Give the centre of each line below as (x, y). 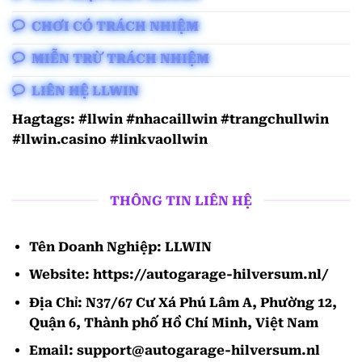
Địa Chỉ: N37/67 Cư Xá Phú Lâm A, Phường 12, (183, 302)
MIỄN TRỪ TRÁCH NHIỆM (120, 58)
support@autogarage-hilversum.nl (198, 351)
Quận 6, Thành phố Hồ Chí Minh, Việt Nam (173, 322)
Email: (53, 351)
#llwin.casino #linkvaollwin (110, 139)
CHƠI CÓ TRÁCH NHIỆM (115, 26)
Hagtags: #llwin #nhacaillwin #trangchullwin (170, 119)
